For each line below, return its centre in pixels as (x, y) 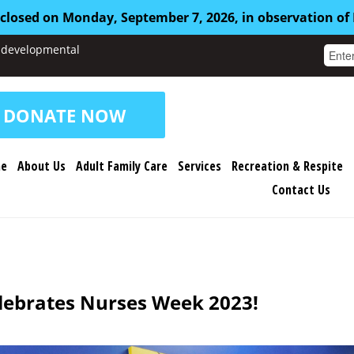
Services (200, 166)
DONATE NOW (64, 115)
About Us (41, 166)
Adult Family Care (122, 166)
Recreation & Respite (287, 166)
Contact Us (301, 190)
